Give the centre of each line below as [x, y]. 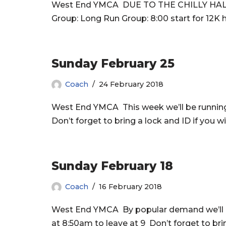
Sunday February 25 [113, 64]
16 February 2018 [130, 187]
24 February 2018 [131, 84]
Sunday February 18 [112, 166]
